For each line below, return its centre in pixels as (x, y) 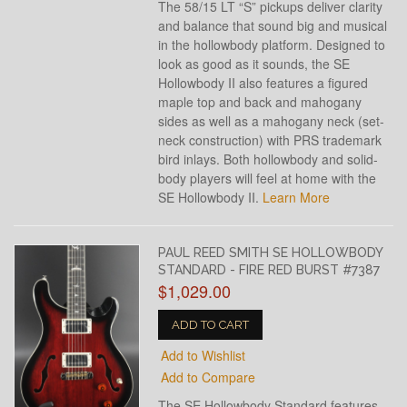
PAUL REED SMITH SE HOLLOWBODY (271, 253)
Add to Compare (208, 377)
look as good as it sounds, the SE (254, 64)
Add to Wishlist (203, 355)
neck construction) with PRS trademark (270, 140)
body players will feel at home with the (268, 178)
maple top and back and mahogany (260, 102)
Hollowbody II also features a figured (263, 83)
